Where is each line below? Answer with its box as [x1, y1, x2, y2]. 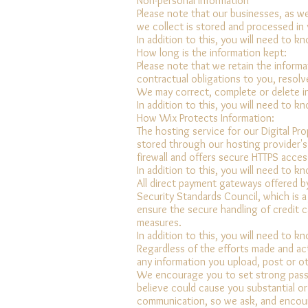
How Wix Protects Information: [137, 111, 274, 124]
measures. [137, 215, 181, 229]
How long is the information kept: [137, 45, 287, 59]
